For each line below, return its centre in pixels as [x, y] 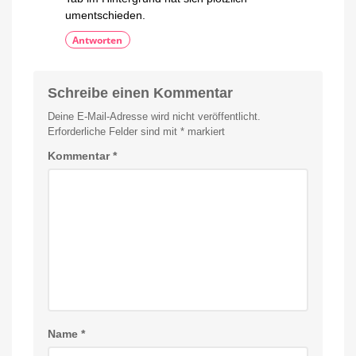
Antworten [98, 40]
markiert [205, 131]
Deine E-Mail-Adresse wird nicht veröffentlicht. [154, 116]
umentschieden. [105, 15]
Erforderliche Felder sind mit [114, 131]
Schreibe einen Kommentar [140, 93]
